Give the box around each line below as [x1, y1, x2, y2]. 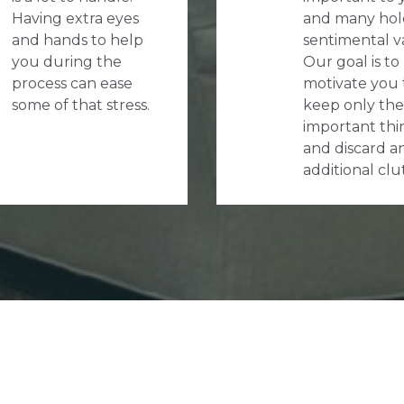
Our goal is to [303, 52, 399, 70]
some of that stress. [12, 96, 150, 114]
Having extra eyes [12, 9, 139, 27]
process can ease [12, 74, 133, 92]
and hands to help [12, 31, 143, 49]
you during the [12, 52, 122, 70]
